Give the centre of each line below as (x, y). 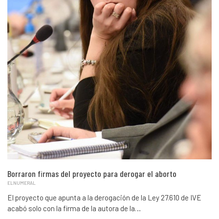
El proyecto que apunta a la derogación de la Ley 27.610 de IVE (104, 198)
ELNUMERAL (22, 183)
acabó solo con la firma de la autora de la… (74, 208)
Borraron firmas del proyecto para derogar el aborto (92, 174)
